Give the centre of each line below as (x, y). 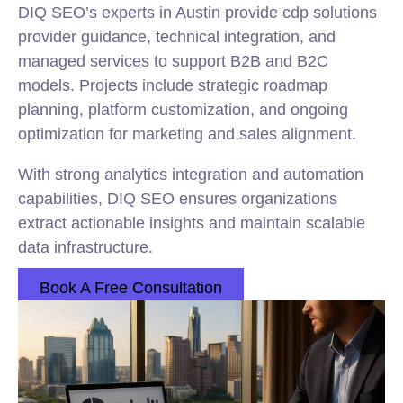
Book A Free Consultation (131, 288)
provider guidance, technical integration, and (177, 37)
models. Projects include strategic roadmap (173, 85)
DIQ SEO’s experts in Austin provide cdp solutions (197, 13)
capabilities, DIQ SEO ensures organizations (178, 199)
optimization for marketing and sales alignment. (187, 134)
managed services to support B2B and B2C (173, 61)
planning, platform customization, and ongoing (183, 110)
